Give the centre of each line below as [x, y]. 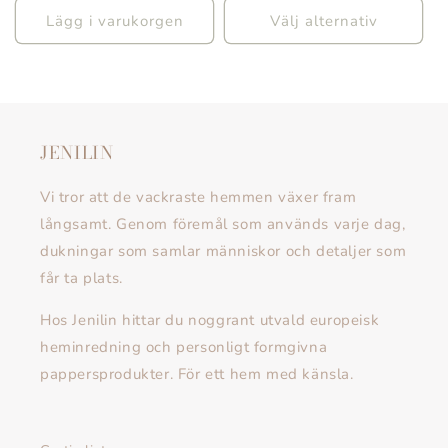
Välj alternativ [323, 20]
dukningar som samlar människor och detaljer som [223, 251]
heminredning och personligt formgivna [184, 347]
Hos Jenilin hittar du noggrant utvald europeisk [210, 320]
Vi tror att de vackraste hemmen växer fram [198, 197]
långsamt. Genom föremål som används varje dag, [223, 224]
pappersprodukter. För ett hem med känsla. [197, 374]
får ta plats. [81, 278]
